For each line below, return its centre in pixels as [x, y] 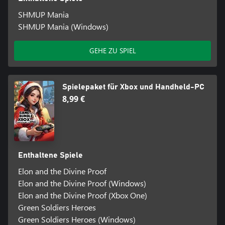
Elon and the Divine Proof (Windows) [82, 183]
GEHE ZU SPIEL [113, 51]
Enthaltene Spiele [50, 155]
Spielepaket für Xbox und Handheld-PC [133, 87]
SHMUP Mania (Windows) [63, 27]
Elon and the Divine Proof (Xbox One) [82, 195]
